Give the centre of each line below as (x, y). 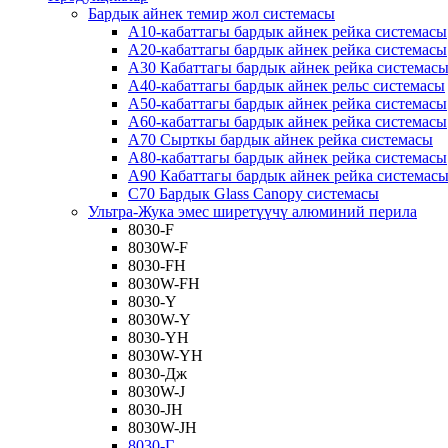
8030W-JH (162, 427)
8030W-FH (164, 283)
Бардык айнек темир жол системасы (211, 13)
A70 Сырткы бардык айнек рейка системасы (280, 139)
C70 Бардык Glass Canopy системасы (253, 193)
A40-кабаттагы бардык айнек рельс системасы (286, 85)
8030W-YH (165, 355)
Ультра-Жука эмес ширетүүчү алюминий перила (252, 211)
